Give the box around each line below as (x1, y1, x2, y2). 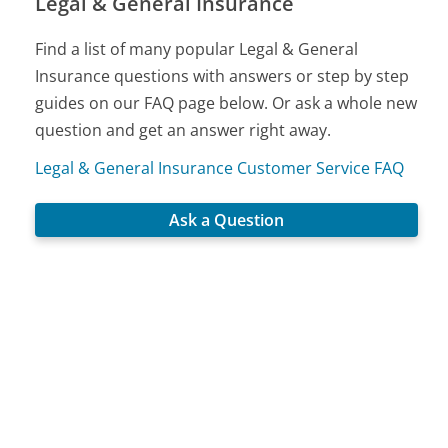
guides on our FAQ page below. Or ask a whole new (35, 91, 418, 114)
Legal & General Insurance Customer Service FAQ (35, 156, 405, 179)
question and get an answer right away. (35, 118, 332, 141)
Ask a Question (169, 209, 285, 232)
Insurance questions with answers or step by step (35, 64, 410, 87)
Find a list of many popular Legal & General (35, 37, 359, 60)
